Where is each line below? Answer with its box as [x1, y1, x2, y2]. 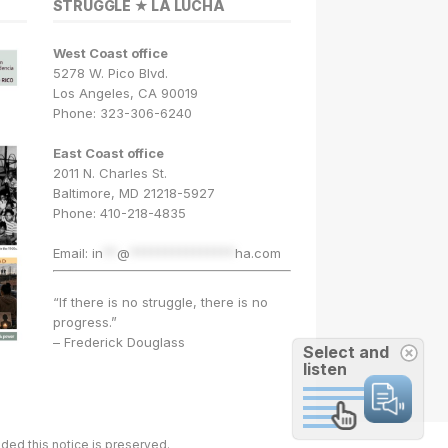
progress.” [52, 313, 117, 330]
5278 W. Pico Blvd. [52, 65, 168, 82]
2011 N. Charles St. [52, 165, 167, 182]
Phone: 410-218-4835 [52, 205, 186, 222]
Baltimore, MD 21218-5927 [52, 185, 215, 202]
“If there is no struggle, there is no [52, 293, 268, 310]
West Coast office [52, 45, 168, 62]
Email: [52, 245, 92, 262]
